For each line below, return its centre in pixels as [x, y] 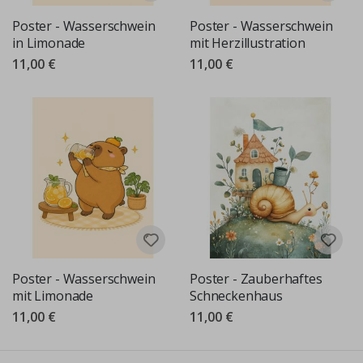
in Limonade [49, 43]
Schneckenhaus [236, 296]
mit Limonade [53, 296]
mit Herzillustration [248, 43]
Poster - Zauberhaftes [256, 279]
